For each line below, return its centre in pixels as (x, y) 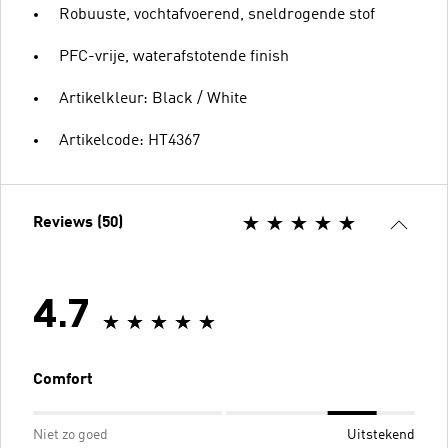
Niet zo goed (70, 435)
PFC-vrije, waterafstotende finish (174, 57)
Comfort (63, 380)
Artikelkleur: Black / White (153, 99)
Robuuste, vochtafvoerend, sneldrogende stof (217, 15)
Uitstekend (381, 435)
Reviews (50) (78, 223)
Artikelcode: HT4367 (129, 141)
